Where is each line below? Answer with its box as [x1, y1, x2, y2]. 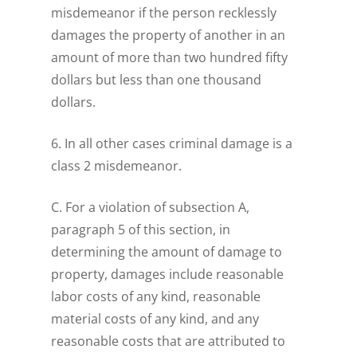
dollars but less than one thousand [51, 71, 262, 89]
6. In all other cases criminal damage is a [51, 135, 293, 153]
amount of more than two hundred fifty [51, 49, 288, 67]
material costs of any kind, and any [51, 310, 260, 328]
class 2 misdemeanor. [51, 157, 182, 175]
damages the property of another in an [51, 26, 286, 45]
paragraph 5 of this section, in [51, 221, 231, 239]
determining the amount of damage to [51, 243, 283, 261]
